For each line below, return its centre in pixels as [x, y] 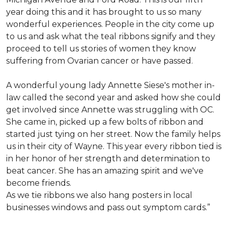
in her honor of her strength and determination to [108, 159]
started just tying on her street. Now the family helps [113, 134]
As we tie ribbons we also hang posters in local [99, 195]
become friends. [39, 183]
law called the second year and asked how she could [113, 97]
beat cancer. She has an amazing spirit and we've [105, 171]
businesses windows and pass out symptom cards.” [108, 207]
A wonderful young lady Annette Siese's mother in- [110, 85]
